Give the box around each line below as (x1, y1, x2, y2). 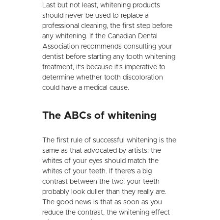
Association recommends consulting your (42, 43, 173, 51)
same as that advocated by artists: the (42, 147, 162, 155)
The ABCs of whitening (42, 110, 157, 121)
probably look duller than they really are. (42, 189, 167, 196)
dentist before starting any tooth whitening (42, 54, 176, 61)
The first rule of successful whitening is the (42, 137, 177, 144)
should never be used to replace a (42, 12, 149, 20)
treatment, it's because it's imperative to (42, 64, 166, 71)
